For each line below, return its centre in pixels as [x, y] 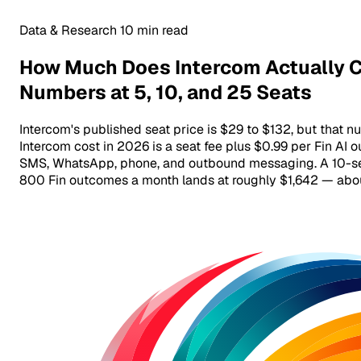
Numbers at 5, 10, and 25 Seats [166, 92]
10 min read [154, 30]
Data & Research [68, 30]
